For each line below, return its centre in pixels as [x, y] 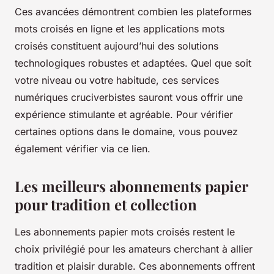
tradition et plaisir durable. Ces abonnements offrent [135, 266]
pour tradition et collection [106, 205]
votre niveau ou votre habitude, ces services [117, 80]
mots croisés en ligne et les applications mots [120, 29]
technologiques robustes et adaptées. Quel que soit [133, 63]
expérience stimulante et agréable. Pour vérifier [124, 115]
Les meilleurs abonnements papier [131, 186]
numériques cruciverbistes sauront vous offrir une [129, 98]
